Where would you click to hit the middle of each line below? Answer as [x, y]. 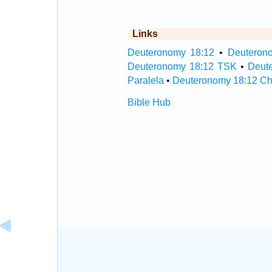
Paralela [145, 80]
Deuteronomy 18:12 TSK [182, 66]
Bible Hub [149, 102]
